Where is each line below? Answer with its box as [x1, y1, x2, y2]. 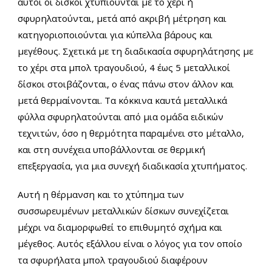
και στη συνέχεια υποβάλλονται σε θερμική [18, 143, 205, 156]
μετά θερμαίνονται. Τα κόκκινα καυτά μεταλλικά [18, 94, 227, 107]
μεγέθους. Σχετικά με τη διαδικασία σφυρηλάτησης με [18, 45, 253, 58]
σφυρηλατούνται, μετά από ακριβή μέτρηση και [18, 12, 226, 25]
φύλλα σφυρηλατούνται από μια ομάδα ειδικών [18, 110, 223, 123]
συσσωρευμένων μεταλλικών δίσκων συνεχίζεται [18, 205, 229, 217]
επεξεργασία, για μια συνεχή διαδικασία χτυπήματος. [18, 160, 247, 172]
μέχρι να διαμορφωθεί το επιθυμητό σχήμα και [18, 221, 222, 234]
